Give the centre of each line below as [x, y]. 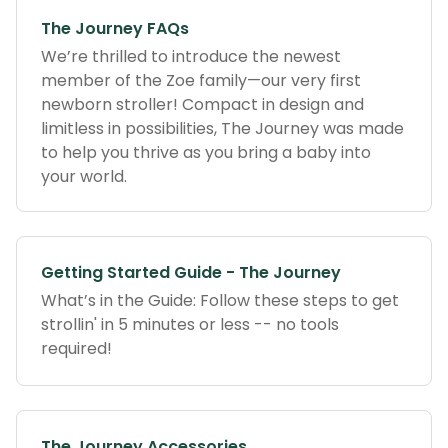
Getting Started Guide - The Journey [191, 272]
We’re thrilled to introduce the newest [191, 56]
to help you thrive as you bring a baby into [206, 152]
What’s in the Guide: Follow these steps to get [220, 300]
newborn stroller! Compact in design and [202, 104]
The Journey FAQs [115, 28]
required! [76, 348]
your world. [84, 176]
